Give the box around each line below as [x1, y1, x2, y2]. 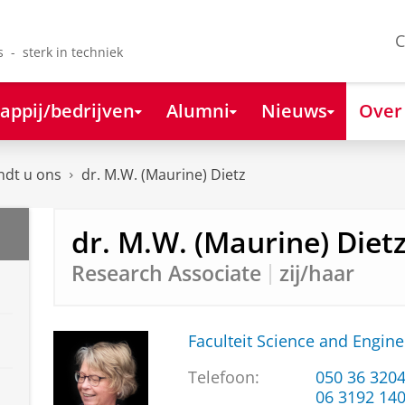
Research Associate [71, 259, 261, 287]
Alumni [165, 97, 230, 123]
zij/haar [278, 259, 354, 287]
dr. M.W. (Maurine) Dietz [81, 165, 246, 185]
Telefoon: [187, 366, 259, 389]
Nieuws [260, 97, 327, 123]
